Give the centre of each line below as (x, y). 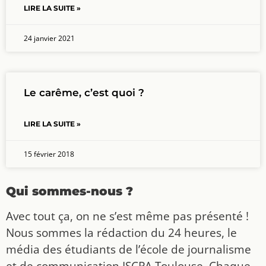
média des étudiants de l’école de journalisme (129, 249)
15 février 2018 (49, 154)
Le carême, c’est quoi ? (84, 92)
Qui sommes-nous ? (69, 191)
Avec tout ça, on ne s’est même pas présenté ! (127, 216)
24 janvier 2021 (49, 38)
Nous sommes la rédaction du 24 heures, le (121, 232)
